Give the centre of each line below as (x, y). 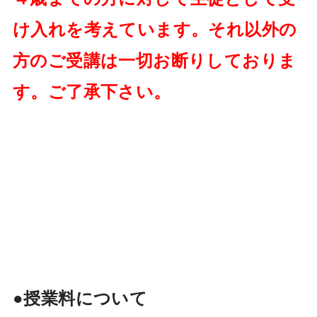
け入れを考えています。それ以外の (155, 28)
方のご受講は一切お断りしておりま (154, 59)
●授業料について (80, 297)
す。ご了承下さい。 (92, 91)
